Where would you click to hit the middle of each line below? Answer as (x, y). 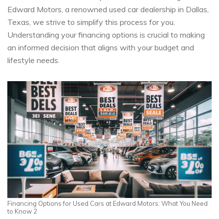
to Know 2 (22, 211)
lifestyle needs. (33, 60)
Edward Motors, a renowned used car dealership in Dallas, (108, 9)
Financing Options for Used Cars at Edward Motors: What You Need (108, 203)
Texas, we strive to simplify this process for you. (91, 22)
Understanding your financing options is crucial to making (106, 35)
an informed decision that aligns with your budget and (101, 47)
